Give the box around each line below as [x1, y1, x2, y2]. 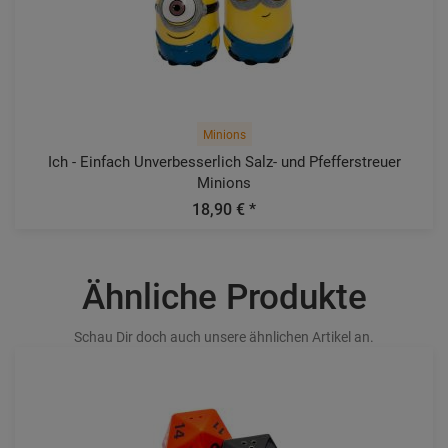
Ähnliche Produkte [81, 277, 367, 318]
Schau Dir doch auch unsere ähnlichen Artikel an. [74, 329, 374, 345]
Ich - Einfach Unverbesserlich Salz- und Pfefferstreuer [47, 153, 401, 171]
